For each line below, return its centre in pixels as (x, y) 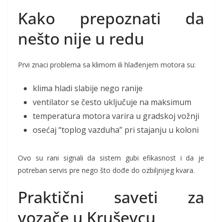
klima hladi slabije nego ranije (88, 88)
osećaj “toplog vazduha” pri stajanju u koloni (116, 130)
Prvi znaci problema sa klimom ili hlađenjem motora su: (107, 65)
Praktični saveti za (111, 197)
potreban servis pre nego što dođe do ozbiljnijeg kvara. (106, 170)
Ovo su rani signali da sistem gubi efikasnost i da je (111, 158)
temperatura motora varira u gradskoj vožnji (116, 116)
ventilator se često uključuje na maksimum (112, 102)
